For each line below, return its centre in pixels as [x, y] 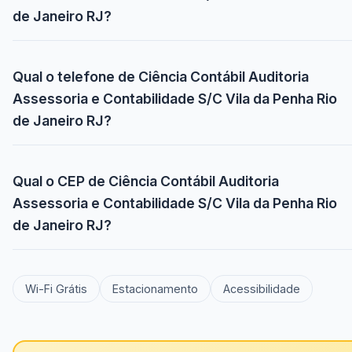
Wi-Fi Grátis [56, 289]
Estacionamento [155, 289]
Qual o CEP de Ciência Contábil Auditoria [146, 181]
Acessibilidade [262, 289]
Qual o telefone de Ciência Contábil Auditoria [161, 77]
